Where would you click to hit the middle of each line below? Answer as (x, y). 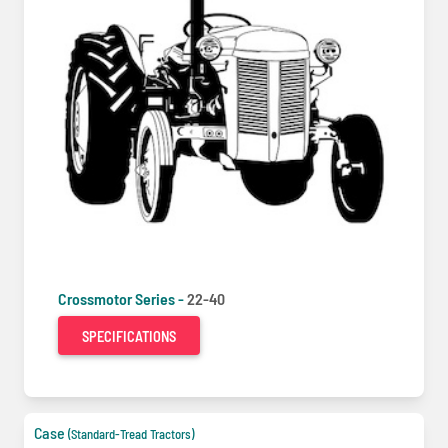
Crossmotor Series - (122, 298)
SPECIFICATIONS (129, 336)
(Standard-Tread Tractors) (131, 434)
